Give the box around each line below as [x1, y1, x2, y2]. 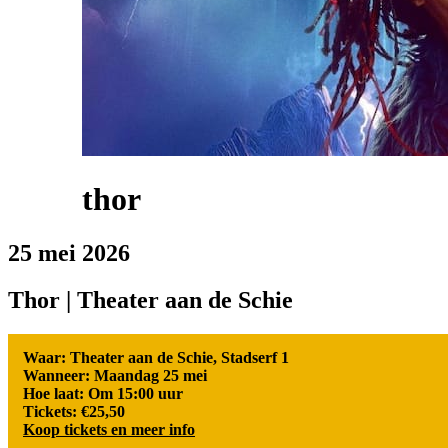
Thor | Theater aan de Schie [8, 286, 293, 313]
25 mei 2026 [8, 239, 130, 266]
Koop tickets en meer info [23, 420, 195, 438]
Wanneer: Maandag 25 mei [23, 366, 207, 384]
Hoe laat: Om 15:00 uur [23, 384, 183, 402]
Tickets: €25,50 [23, 402, 125, 420]
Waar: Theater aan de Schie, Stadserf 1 [23, 348, 289, 366]
